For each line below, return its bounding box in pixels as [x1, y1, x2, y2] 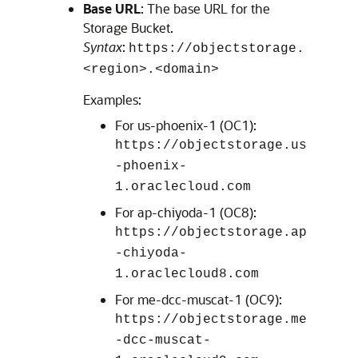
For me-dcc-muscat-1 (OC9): [115, 290, 282, 308]
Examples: [83, 90, 141, 108]
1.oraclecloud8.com [115, 266, 259, 281]
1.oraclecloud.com [115, 179, 251, 194]
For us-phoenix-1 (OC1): [115, 116, 257, 133]
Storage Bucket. [83, 18, 173, 36]
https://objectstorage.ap [115, 225, 307, 240]
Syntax [83, 38, 122, 55]
